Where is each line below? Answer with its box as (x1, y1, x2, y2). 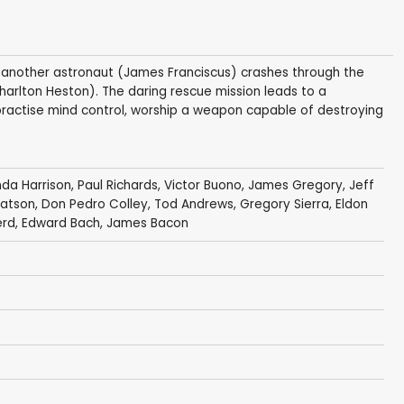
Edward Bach (21, 215, 100, 233)
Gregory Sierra (239, 196, 329, 214)
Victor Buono (163, 177, 242, 195)
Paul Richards (77, 177, 158, 195)
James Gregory (247, 177, 343, 195)
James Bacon (106, 215, 188, 233)
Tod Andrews (153, 196, 234, 214)
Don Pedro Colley (41, 196, 148, 214)
